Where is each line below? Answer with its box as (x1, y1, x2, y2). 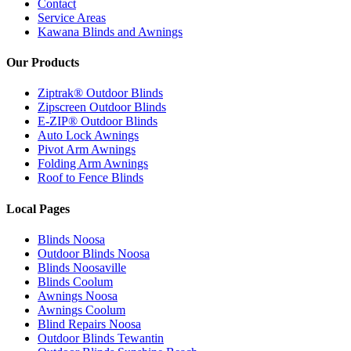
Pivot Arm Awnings (38, 143, 136, 157)
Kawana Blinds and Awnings (38, 24, 183, 38)
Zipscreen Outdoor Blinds (38, 100, 166, 114)
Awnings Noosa (38, 288, 118, 302)
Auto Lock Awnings (38, 128, 139, 143)
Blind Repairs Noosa (38, 317, 141, 331)
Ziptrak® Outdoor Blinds (38, 86, 163, 100)
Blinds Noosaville (38, 260, 126, 274)
